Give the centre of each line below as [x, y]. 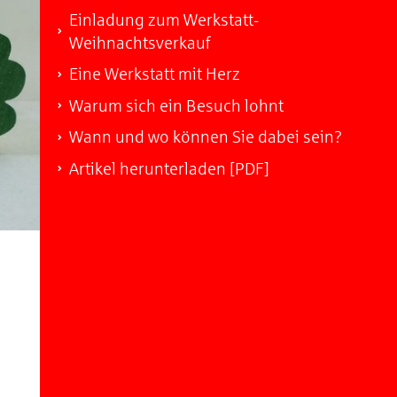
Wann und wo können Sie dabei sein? [205, 137]
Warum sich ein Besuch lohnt [176, 105]
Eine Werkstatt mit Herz [154, 74]
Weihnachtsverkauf [140, 43]
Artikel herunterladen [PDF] [169, 168]
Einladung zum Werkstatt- [164, 19]
